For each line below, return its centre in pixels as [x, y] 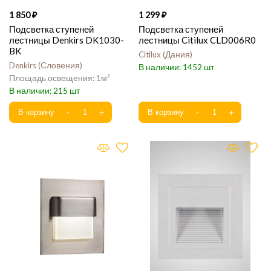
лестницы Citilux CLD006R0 [197, 40]
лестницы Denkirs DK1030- [67, 40]
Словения [60, 65]
